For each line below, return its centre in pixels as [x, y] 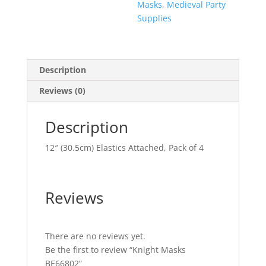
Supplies [155, 18]
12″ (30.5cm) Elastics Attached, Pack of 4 [124, 147]
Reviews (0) [62, 90]
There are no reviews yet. [95, 236]
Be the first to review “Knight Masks [115, 249]
